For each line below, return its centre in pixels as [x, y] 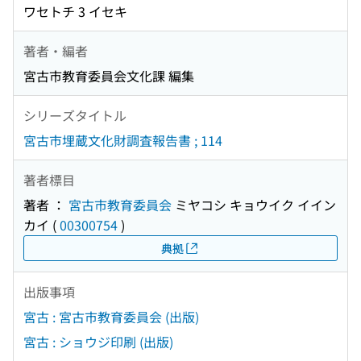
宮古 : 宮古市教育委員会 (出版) [111, 317]
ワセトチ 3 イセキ [75, 12]
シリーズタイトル [75, 115]
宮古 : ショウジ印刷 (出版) [98, 342]
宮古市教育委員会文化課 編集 [109, 76]
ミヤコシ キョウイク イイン [254, 205]
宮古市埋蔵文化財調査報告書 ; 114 [123, 141]
